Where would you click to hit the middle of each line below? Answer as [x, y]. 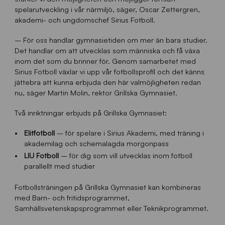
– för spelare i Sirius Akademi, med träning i [129, 133]
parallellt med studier [59, 165]
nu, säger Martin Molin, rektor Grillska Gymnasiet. [96, 92]
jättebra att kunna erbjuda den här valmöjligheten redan [107, 82]
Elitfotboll [39, 133]
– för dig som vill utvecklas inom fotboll [125, 155]
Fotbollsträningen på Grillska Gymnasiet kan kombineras [107, 187]
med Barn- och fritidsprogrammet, [72, 198]
